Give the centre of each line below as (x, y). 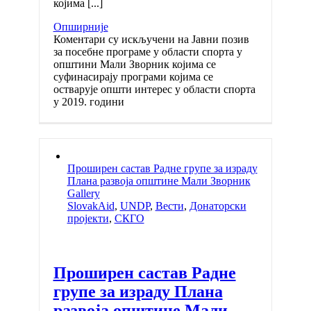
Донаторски (218, 206)
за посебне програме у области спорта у (148, 52)
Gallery (83, 194)
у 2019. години (89, 102)
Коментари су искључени (114, 40)
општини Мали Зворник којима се (134, 65)
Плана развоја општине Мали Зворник (159, 181)
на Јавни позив (212, 40)
